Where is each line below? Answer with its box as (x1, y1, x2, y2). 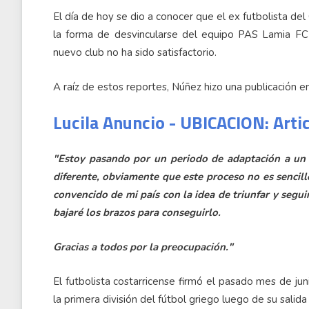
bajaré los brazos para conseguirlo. (53, 206, 221, 219)
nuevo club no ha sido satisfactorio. (53, 46, 217, 59)
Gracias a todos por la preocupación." (53, 240, 233, 254)
